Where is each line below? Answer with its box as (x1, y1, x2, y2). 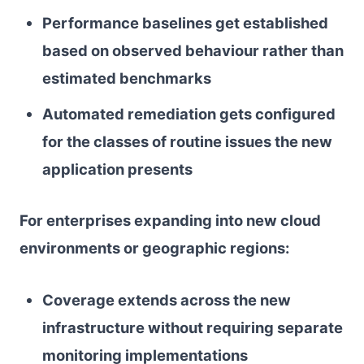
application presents (41, 159, 193, 178)
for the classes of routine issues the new (41, 132, 332, 150)
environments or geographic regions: (19, 239, 289, 258)
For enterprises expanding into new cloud (19, 211, 321, 230)
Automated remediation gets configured (41, 104, 336, 123)
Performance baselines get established (41, 14, 328, 32)
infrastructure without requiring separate (41, 318, 343, 336)
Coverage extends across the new (41, 290, 291, 309)
